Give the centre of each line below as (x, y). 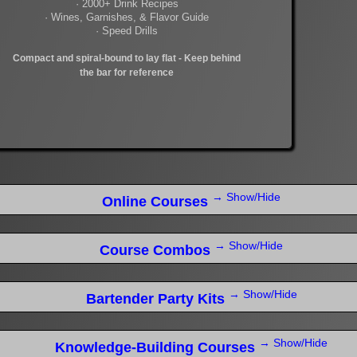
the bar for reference (127, 73)
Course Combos (157, 250)
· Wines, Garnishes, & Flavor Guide (127, 18)
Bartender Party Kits (157, 298)
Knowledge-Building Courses (157, 347)
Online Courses (157, 201)
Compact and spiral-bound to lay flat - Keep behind (127, 59)
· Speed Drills (127, 31)
